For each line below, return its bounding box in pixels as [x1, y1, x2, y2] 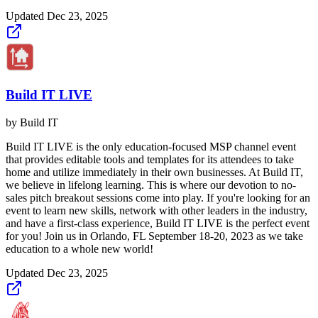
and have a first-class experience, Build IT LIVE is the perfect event [6, 216, 309, 229]
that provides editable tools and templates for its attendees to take [6, 153, 294, 165]
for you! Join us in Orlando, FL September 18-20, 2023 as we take [6, 229, 303, 242]
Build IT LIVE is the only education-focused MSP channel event [6, 140, 296, 153]
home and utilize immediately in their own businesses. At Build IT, [6, 165, 303, 178]
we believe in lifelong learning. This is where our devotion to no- [6, 178, 296, 191]
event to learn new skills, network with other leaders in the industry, [6, 204, 307, 216]
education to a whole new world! [6, 242, 153, 255]
